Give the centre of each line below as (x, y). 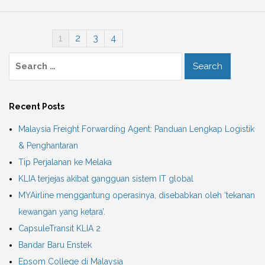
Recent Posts (37, 106)
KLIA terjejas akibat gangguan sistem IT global (106, 178)
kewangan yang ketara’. (62, 211)
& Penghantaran (48, 145)
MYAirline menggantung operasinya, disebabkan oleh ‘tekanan (137, 195)
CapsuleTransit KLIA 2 (59, 228)
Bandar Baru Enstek (55, 245)
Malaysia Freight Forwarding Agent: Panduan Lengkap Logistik (136, 129)
